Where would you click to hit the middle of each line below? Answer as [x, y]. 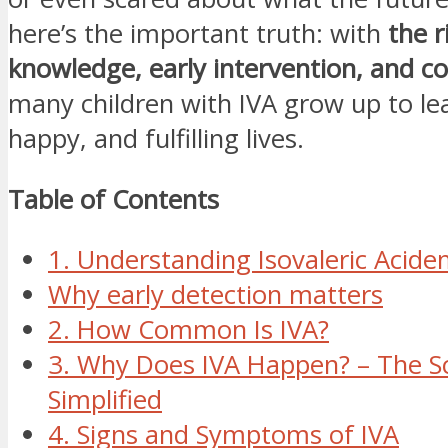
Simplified [105, 400]
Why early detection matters [215, 295]
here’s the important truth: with [198, 34]
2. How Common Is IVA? [188, 330]
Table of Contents [113, 199]
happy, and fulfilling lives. [156, 139]
